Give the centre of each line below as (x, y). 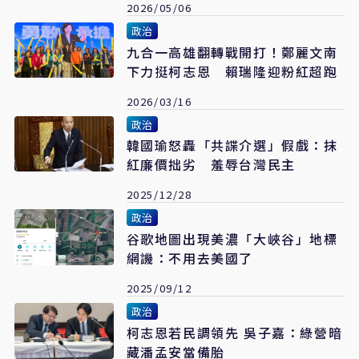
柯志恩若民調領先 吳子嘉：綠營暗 (234, 333)
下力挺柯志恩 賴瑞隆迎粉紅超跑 (232, 71)
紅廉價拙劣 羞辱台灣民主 (211, 165)
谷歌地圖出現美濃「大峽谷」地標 (232, 239)
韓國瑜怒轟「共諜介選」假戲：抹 (232, 145)
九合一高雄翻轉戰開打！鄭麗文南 (232, 52)
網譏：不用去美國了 (190, 258)
